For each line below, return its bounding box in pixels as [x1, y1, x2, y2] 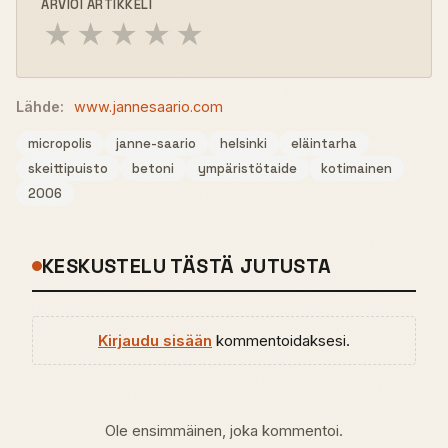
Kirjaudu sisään [98, 330, 212, 350]
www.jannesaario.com [74, 97, 223, 115]
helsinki [220, 134, 267, 152]
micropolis [28, 134, 92, 152]
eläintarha [291, 134, 357, 152]
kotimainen [321, 159, 392, 177]
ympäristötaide [198, 159, 297, 177]
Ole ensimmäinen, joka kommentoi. [105, 420, 343, 440]
